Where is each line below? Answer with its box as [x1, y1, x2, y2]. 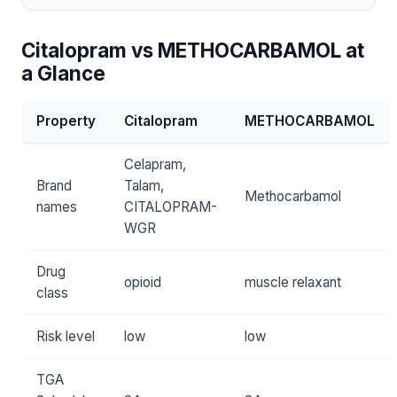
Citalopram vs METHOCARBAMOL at [21, 38, 364, 63]
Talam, [124, 177, 164, 195]
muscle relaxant [245, 274, 341, 292]
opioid [124, 274, 161, 292]
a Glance [21, 61, 105, 86]
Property [36, 113, 96, 130]
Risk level [36, 328, 95, 346]
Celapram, [124, 156, 186, 174]
